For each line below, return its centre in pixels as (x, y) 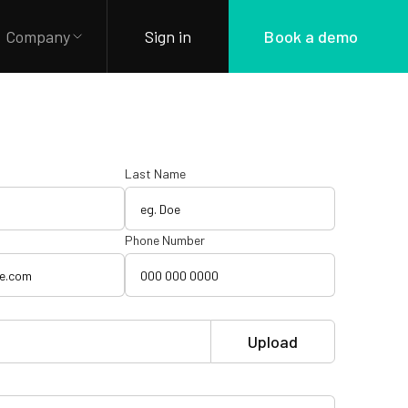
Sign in (168, 36)
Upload (272, 341)
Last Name (155, 173)
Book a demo (311, 36)
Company (38, 36)
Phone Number (164, 240)
